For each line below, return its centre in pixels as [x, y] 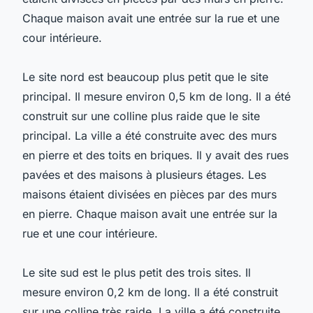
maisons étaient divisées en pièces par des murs [150, 194]
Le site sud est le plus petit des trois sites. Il [137, 272]
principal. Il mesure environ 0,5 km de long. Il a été [156, 96]
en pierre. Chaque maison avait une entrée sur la [150, 213]
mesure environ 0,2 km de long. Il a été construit [150, 292]
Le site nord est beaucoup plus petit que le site [145, 77]
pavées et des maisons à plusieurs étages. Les [144, 174]
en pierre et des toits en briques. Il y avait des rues [155, 155]
